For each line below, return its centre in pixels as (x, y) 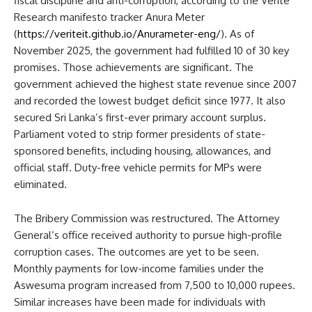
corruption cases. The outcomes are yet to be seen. (136, 251)
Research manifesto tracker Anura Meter (109, 17)
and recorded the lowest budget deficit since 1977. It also (150, 100)
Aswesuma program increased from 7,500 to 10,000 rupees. (155, 285)
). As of (237, 33)
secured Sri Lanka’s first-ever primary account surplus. (140, 117)
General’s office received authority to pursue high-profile (148, 235)
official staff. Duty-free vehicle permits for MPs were (138, 167)
